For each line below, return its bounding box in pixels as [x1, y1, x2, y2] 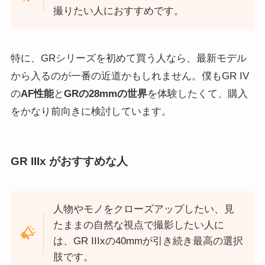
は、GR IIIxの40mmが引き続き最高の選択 [53, 235, 244, 247]
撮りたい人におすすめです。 [53, 5, 185, 17]
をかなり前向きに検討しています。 [10, 105, 172, 117]
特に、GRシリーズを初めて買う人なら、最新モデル [10, 52, 247, 64]
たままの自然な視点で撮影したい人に [53, 219, 225, 231]
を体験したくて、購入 [147, 88, 248, 99]
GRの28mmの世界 [63, 88, 147, 99]
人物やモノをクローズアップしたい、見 [53, 203, 235, 215]
